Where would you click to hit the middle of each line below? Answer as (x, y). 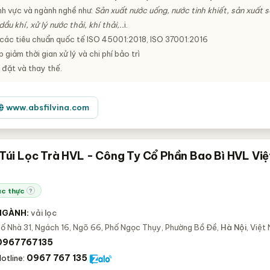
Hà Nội (234, 227)
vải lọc (44, 213)
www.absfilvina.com (48, 107)
